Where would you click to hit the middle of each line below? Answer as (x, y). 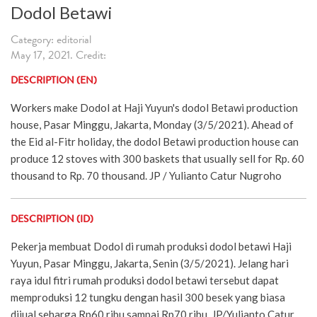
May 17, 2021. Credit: (58, 56)
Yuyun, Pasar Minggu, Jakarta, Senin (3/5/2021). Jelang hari (150, 263)
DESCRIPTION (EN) (54, 81)
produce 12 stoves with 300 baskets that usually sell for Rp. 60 (157, 158)
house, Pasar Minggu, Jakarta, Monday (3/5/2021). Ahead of (152, 124)
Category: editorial (51, 41)
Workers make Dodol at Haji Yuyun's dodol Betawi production (154, 107)
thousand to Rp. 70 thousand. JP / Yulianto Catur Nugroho (146, 175)
